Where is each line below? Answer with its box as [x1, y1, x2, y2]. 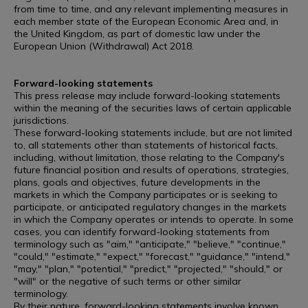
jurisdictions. [14, 114, 69, 126]
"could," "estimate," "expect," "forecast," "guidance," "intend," [14, 250, 290, 263]
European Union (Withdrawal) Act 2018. [14, 40, 194, 52]
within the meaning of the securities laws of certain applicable [14, 102, 291, 114]
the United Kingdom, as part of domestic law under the [14, 27, 261, 40]
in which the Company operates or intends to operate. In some [14, 213, 294, 225]
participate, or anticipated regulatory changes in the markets [14, 201, 287, 213]
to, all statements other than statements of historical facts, [14, 139, 278, 151]
